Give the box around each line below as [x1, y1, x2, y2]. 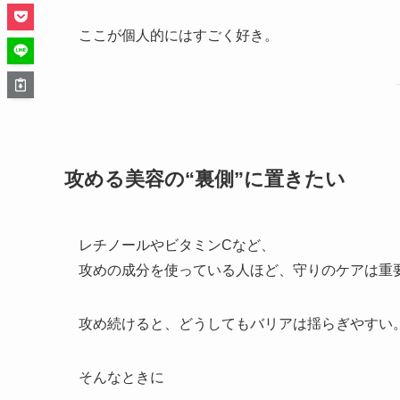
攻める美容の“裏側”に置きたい [64, 167, 346, 190]
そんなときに [79, 369, 164, 385]
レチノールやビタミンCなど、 [79, 237, 275, 253]
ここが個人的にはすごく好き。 [79, 28, 279, 44]
